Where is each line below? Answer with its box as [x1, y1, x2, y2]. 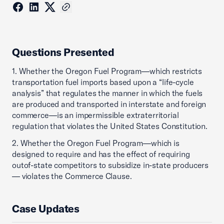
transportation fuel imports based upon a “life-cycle [12, 77, 194, 87]
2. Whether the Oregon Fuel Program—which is [12, 138, 179, 148]
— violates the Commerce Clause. [12, 171, 132, 181]
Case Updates [12, 202, 79, 215]
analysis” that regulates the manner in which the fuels [12, 88, 203, 98]
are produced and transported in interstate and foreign [12, 99, 206, 109]
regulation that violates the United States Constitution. [12, 121, 207, 131]
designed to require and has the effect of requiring [12, 149, 190, 159]
